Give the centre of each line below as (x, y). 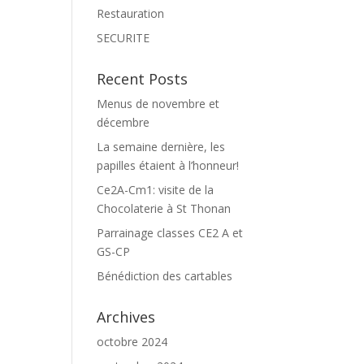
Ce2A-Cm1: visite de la (156, 190)
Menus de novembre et (158, 104)
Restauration (131, 13)
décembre (123, 122)
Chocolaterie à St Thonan (164, 208)
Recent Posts (143, 79)
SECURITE (123, 38)
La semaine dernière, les (161, 147)
